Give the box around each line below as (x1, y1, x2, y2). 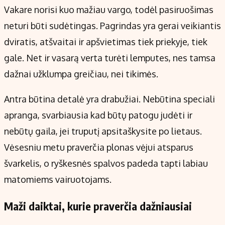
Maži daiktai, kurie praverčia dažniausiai (4, 199, 192, 213)
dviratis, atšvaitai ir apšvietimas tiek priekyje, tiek (4, 36, 207, 47)
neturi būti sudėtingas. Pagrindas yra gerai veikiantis (4, 20, 221, 31)
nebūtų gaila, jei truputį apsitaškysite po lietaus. (4, 125, 202, 137)
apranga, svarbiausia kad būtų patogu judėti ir (4, 109, 192, 121)
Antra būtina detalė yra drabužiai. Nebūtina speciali (4, 93, 215, 104)
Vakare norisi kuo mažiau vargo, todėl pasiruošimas (4, 4, 213, 15)
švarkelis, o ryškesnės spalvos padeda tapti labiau (4, 157, 208, 169)
